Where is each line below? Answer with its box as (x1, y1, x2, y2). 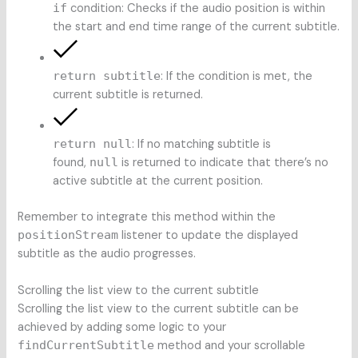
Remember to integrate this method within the (18, 209, 276, 225)
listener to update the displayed (118, 227, 299, 243)
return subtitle (53, 69, 161, 83)
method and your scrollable (154, 338, 306, 354)
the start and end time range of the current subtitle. (53, 19, 340, 35)
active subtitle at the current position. (53, 173, 264, 189)
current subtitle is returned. (53, 87, 204, 103)
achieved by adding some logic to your (18, 320, 227, 336)
